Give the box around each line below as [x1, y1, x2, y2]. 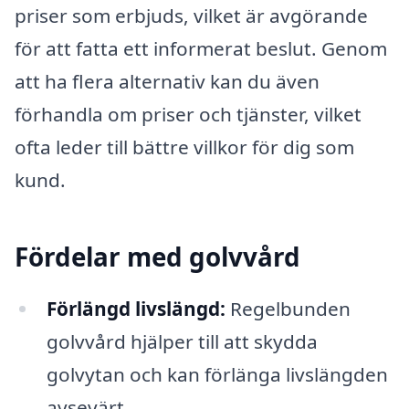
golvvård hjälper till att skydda [46, 329, 318, 355]
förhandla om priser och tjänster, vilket [15, 100, 362, 127]
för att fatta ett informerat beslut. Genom [15, 35, 387, 61]
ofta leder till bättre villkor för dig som [15, 133, 354, 160]
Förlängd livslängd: [46, 296, 225, 322]
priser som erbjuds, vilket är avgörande [15, 2, 368, 28]
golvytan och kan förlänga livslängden [46, 362, 388, 388]
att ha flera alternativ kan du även [15, 68, 320, 94]
